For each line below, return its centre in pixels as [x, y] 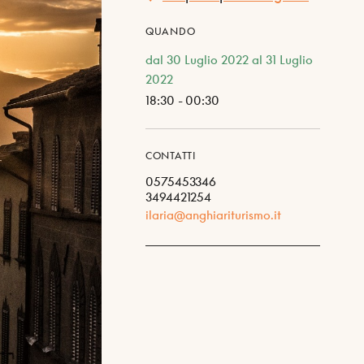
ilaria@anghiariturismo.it [213, 214]
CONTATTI [171, 156]
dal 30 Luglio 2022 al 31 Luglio [229, 59]
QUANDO [171, 31]
